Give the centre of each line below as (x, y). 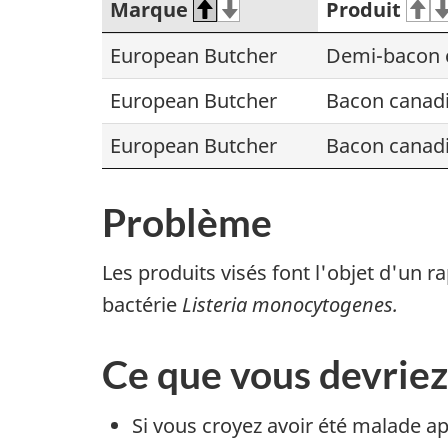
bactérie (142, 305)
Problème (187, 221)
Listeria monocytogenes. (292, 305)
